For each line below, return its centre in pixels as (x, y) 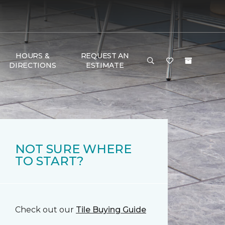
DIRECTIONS (33, 65)
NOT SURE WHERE (73, 149)
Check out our (45, 210)
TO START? (49, 161)
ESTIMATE (105, 65)
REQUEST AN (105, 56)
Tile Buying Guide (111, 210)
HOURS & (33, 56)
